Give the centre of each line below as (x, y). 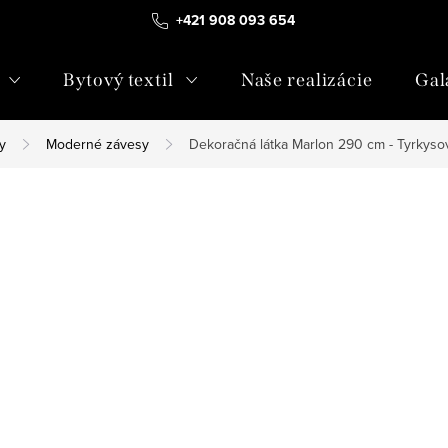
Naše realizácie (306, 80)
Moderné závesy (97, 144)
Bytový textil (118, 80)
